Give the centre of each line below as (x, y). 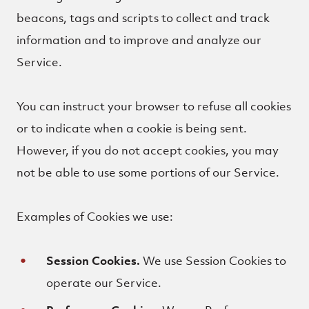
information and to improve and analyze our (139, 40)
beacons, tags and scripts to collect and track (143, 18)
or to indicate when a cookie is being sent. (132, 128)
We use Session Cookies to (213, 261)
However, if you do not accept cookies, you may (148, 150)
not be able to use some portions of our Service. (148, 172)
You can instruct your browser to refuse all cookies (154, 106)
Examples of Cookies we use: (95, 217)
